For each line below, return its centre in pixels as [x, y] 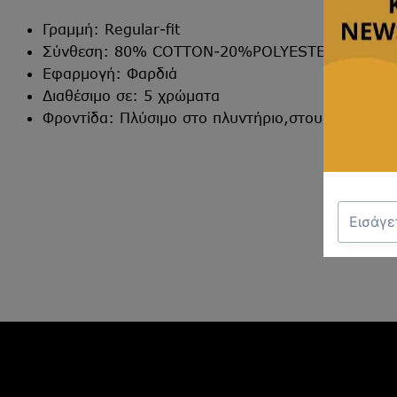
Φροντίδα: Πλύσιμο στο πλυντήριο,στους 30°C [206, 117]
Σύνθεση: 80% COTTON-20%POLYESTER [189, 51]
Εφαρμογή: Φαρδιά [110, 73]
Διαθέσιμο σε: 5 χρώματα [131, 95]
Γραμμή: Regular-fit [111, 28]
